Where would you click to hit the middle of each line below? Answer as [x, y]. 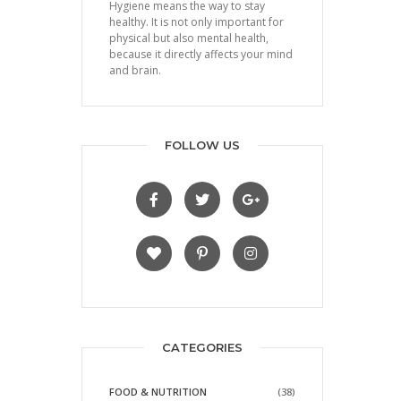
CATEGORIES [202, 347]
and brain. [135, 71]
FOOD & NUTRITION [158, 391]
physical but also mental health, [189, 38]
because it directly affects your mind [201, 55]
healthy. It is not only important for [196, 22]
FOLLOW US [202, 145]
